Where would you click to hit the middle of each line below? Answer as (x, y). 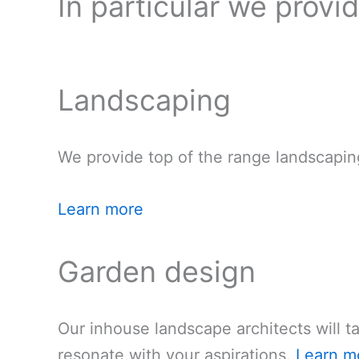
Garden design (157, 271)
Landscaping (144, 100)
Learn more (101, 209)
